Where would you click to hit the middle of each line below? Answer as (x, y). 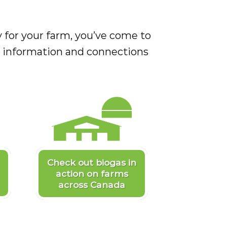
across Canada (92, 184)
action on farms (92, 173)
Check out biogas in (92, 162)
